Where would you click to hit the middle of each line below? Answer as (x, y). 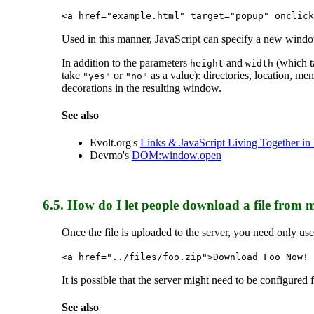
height (206, 63)
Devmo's (110, 156)
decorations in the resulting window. (141, 88)
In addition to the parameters (125, 62)
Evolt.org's (115, 143)
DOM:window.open (176, 156)
